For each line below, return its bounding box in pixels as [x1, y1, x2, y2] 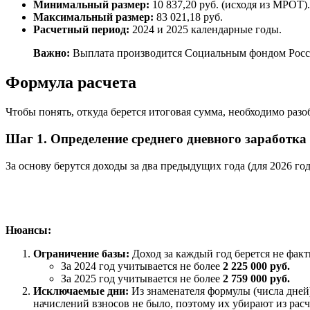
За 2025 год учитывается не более [61, 273, 223, 285]
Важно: [33, 47, 70, 60]
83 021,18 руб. [154, 11, 223, 24]
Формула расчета [6, 73, 136, 92]
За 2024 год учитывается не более [61, 260, 223, 273]
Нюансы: [6, 224, 51, 237]
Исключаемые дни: [33, 285, 129, 298]
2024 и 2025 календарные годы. [129, 24, 282, 36]
